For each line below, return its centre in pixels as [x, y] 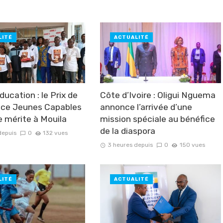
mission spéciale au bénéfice [157, 119]
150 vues [192, 145]
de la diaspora [127, 131]
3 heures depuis [130, 145]
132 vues [56, 133]
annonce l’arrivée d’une [146, 107]
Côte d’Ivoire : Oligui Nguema [158, 95]
